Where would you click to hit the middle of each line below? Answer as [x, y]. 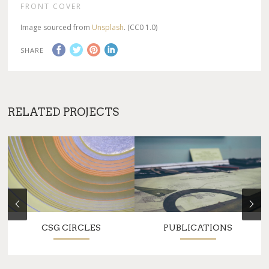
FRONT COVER [51, 6]
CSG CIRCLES [71, 227]
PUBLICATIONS [198, 227]
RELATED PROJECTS [64, 112]
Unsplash [108, 27]
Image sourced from [56, 27]
